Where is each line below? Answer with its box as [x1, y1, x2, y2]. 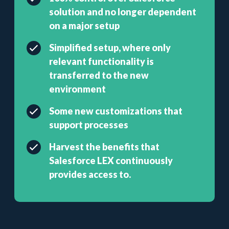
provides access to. [49, 169, 131, 180]
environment [49, 83, 106, 95]
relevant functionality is [49, 56, 154, 67]
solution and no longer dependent [49, 6, 196, 17]
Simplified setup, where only [49, 42, 171, 53]
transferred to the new [49, 70, 149, 81]
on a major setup [49, 20, 120, 31]
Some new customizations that [49, 105, 182, 117]
